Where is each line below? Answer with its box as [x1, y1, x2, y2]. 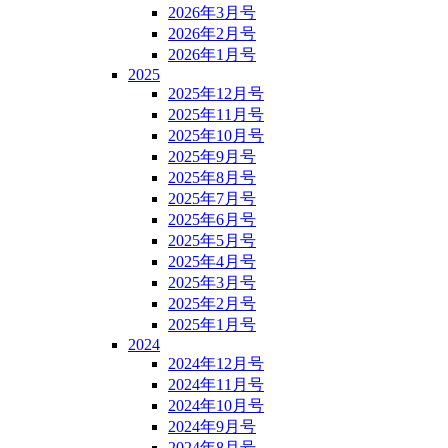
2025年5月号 [168, 231, 256, 249]
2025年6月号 [168, 210, 256, 228]
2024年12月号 [168, 354, 264, 372]
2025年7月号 [168, 189, 256, 207]
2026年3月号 [168, 3, 256, 21]
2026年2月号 [168, 24, 256, 42]
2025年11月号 [168, 105, 264, 123]
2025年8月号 [168, 168, 256, 186]
